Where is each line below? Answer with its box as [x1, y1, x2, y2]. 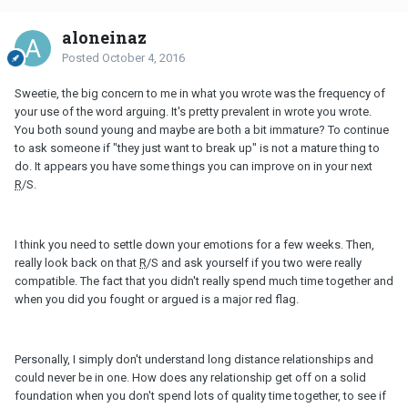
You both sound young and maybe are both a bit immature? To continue [15, 122, 389, 137]
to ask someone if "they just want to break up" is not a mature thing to [15, 140, 380, 155]
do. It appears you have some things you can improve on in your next [15, 158, 372, 173]
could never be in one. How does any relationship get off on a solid [15, 370, 366, 384]
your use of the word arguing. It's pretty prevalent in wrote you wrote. [15, 104, 372, 118]
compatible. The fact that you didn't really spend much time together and [15, 273, 393, 288]
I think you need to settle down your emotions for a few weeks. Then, [15, 237, 374, 251]
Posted [62, 50, 102, 65]
